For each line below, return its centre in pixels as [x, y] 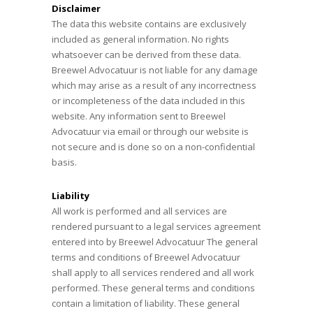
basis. [64, 162]
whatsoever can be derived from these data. [146, 54]
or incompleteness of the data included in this [148, 101]
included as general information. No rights [140, 39]
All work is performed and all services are [139, 211]
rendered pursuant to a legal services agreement [156, 226]
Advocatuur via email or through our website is [150, 131]
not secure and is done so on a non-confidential [153, 147]
